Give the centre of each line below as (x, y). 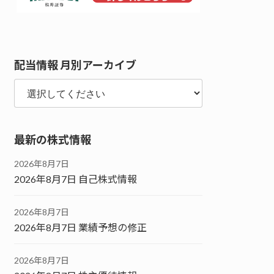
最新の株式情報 (53, 139)
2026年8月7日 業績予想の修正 (81, 227)
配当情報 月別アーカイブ (76, 65)
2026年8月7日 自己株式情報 (76, 179)
